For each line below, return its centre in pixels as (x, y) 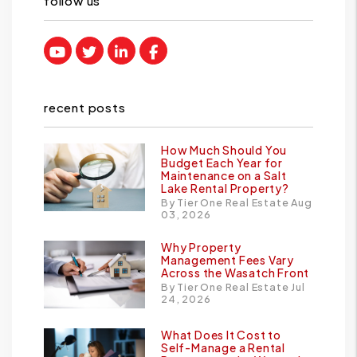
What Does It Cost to (222, 335)
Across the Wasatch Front (235, 273)
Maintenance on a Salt (224, 176)
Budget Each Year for (222, 163)
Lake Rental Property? (225, 188)
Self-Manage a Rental (224, 348)
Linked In (159, 51)
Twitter (124, 51)
